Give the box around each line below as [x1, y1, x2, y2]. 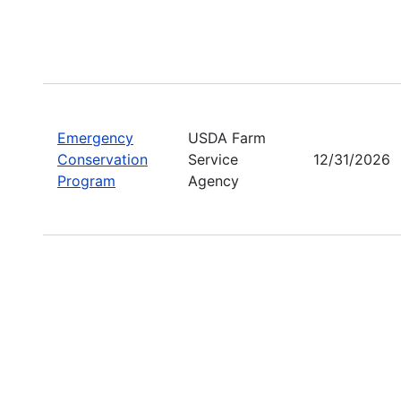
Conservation [57, 149, 148, 168]
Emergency [57, 128, 133, 147]
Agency [188, 171, 239, 190]
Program [57, 171, 115, 190]
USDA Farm [188, 128, 266, 147]
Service [188, 149, 238, 168]
